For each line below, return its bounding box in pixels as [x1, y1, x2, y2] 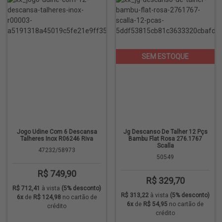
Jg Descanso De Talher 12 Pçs [123, 128, 208, 135]
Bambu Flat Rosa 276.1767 [128, 135, 202, 142]
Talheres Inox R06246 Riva [20, 135, 93, 142]
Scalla [157, 142, 174, 149]
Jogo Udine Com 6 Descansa [16, 128, 97, 135]
